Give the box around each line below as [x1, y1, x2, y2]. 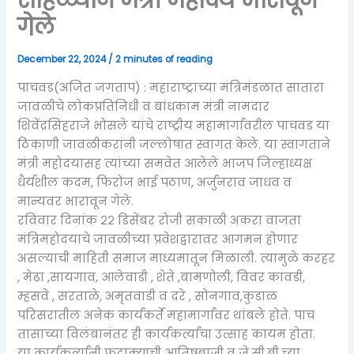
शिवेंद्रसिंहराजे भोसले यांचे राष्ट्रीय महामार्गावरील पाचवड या [17, 117, 330, 134]
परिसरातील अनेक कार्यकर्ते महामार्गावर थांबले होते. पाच [17, 307, 315, 323]
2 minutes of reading [115, 53, 213, 66]
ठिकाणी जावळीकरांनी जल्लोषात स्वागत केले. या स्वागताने [17, 136, 331, 153]
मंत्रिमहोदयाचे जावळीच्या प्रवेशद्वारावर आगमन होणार [17, 231, 299, 247]
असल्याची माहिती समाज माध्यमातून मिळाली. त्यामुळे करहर [17, 250, 336, 266]
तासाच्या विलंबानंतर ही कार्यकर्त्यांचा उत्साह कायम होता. [17, 326, 316, 342]
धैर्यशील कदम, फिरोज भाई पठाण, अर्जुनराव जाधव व [17, 174, 292, 190]
